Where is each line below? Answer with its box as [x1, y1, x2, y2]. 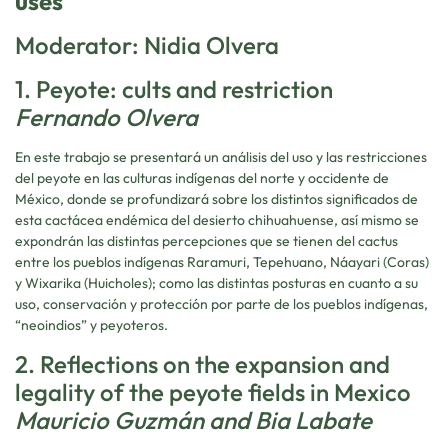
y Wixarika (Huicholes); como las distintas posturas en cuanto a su [15, 273, 418, 292]
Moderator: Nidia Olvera [15, 29, 279, 60]
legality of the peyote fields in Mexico [15, 377, 411, 408]
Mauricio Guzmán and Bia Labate [15, 405, 372, 436]
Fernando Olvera [15, 101, 198, 132]
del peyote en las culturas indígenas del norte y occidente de [15, 168, 389, 187]
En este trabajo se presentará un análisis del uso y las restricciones [15, 147, 427, 166]
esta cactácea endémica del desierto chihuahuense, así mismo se [15, 210, 419, 229]
